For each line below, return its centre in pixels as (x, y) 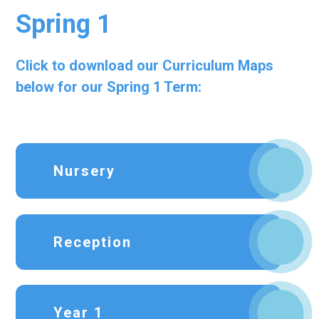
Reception (93, 242)
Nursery (85, 171)
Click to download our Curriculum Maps (145, 65)
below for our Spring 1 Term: (111, 87)
